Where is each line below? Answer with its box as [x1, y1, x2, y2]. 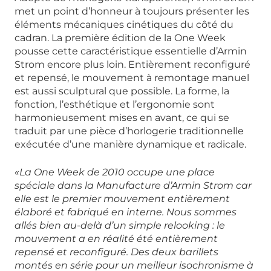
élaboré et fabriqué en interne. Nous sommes [15, 206, 237, 218]
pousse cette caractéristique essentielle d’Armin [15, 45, 247, 57]
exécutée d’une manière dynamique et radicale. [15, 139, 246, 151]
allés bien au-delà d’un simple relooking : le [15, 220, 225, 232]
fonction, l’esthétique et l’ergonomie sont [15, 99, 215, 111]
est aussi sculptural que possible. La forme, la [15, 85, 229, 97]
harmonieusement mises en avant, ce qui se [15, 112, 229, 124]
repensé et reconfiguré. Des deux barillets [15, 246, 218, 258]
